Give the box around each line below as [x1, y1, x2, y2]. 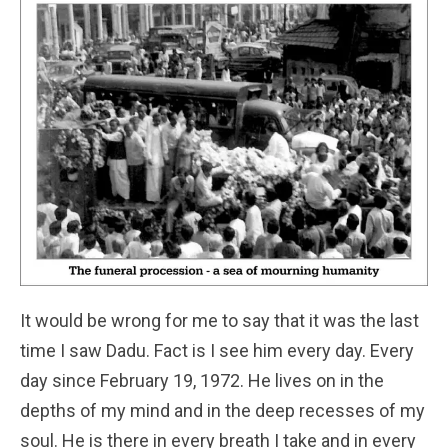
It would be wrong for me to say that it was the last [20, 310, 419, 332]
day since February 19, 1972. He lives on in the [20, 370, 384, 392]
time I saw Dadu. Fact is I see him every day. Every [20, 340, 414, 362]
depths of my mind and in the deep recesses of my [20, 400, 425, 422]
